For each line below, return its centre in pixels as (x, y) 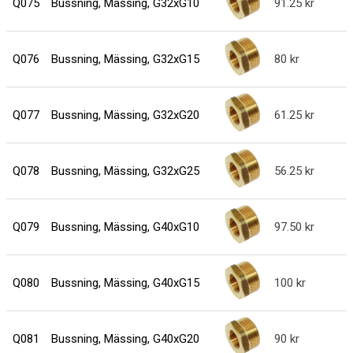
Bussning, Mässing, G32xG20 (125, 115)
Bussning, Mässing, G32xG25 (125, 171)
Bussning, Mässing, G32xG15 (125, 59)
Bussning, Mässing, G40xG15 (125, 283)
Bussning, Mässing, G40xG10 (125, 227)
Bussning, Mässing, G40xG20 (125, 339)
